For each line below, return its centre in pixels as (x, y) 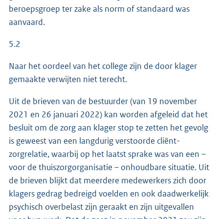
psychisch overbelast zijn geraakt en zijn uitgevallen (101, 207)
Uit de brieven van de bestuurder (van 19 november (103, 101)
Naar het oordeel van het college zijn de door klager (103, 66)
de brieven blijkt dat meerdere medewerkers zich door (108, 180)
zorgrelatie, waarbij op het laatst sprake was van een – (107, 154)
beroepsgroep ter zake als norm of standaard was (99, 9)
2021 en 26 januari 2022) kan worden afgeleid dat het (108, 114)
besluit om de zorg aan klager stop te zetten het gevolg (109, 127)
